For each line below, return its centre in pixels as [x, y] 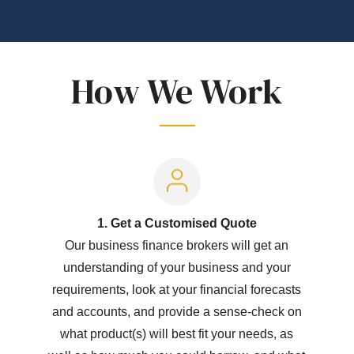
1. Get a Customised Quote [177, 223]
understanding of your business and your [177, 267]
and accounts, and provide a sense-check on [177, 311]
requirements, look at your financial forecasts [177, 289]
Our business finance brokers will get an [177, 245]
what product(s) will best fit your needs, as [177, 333]
